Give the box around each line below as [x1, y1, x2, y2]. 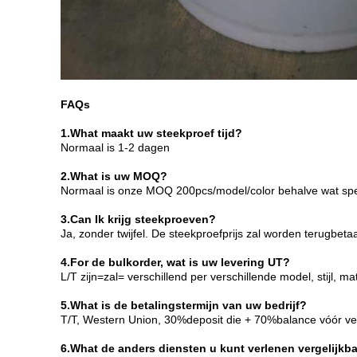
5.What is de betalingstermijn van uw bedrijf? [61, 299, 307, 312]
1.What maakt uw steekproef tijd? [61, 127, 242, 139]
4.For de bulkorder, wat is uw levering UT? [61, 256, 290, 269]
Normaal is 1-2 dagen [61, 141, 170, 154]
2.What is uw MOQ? [61, 170, 167, 182]
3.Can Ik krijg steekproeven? [61, 213, 216, 226]
